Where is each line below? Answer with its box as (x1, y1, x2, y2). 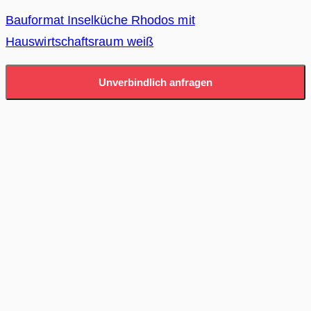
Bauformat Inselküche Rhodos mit (6, 12, 195, 27)
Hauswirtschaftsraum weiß (6, 34, 154, 49)
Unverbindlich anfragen (99, 76, 212, 89)
